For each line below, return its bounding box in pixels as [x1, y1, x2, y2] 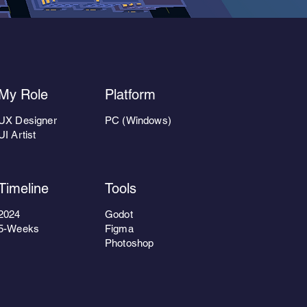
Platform [105, 86, 156, 103]
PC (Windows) [105, 114, 171, 126]
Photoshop [105, 237, 154, 249]
